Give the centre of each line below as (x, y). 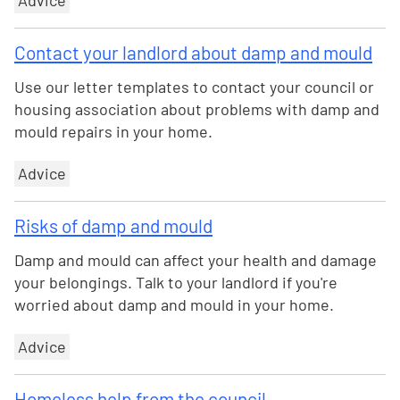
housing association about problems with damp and (197, 109)
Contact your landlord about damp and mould (193, 52)
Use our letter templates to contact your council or (194, 87)
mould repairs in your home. (113, 131)
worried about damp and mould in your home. (174, 304)
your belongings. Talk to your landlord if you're (176, 282)
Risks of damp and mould (113, 225)
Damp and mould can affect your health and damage (196, 260)
